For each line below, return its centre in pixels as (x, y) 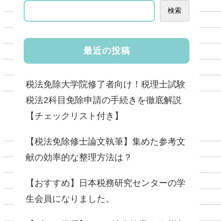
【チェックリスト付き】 (74, 116)
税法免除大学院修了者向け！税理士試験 (106, 84)
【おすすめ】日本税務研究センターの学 (106, 183)
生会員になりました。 (70, 199)
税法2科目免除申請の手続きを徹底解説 (104, 100)
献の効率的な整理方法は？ (79, 157)
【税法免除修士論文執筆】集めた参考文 (106, 141)
